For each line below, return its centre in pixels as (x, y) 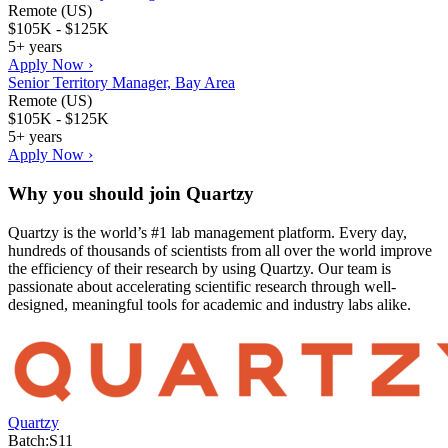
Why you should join (97, 193)
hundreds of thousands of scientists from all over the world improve (220, 250)
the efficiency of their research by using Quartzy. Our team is (199, 268)
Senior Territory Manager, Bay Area (121, 83)
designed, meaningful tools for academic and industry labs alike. (209, 304)
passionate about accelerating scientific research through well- (202, 286)
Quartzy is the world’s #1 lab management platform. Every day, (207, 232)
